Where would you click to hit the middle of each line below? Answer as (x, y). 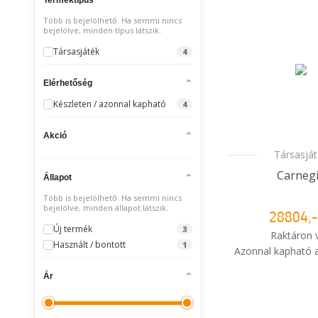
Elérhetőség (68, 83)
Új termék (73, 229)
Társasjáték (76, 51)
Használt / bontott (89, 245)
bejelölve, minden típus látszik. (102, 30)
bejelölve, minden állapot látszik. (106, 208)
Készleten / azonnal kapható (110, 104)
